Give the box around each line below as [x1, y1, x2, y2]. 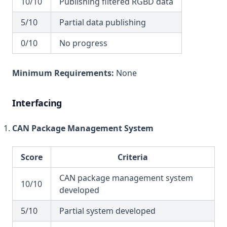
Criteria [118, 152, 148, 163]
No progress [59, 37, 107, 49]
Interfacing [12, 97, 62, 109]
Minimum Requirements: [12, 67, 114, 79]
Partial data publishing [59, 17, 146, 28]
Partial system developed [59, 205, 156, 216]
